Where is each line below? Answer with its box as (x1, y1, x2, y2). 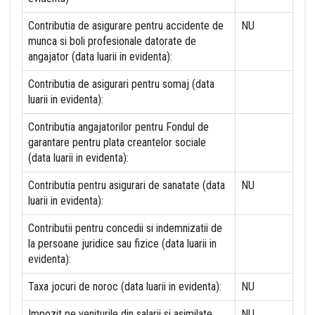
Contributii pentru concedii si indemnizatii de (28, 221, 222, 235)
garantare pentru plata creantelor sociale (28, 136, 206, 149)
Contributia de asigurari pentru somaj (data (28, 77, 214, 91)
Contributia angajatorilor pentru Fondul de (28, 120, 209, 134)
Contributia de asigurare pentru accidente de (28, 19, 224, 32)
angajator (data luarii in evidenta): (28, 50, 172, 63)
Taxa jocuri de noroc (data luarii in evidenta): (28, 280, 221, 293)
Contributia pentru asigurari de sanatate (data (28, 179, 225, 192)
